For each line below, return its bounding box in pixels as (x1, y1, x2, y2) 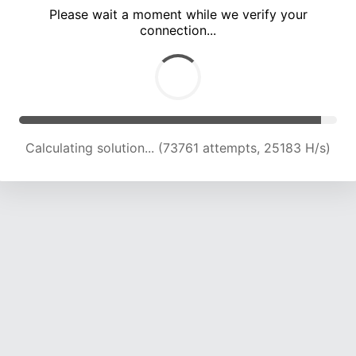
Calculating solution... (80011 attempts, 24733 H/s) (25, 140, 331, 157)
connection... (140, 22, 216, 39)
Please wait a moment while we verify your (48, 6, 308, 23)
